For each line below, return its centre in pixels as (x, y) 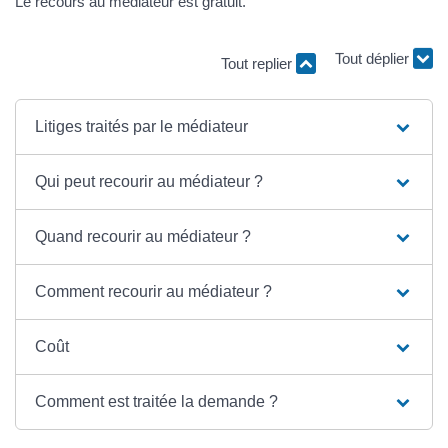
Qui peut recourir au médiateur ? (149, 181)
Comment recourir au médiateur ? (154, 291)
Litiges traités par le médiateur (142, 126)
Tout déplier (374, 64)
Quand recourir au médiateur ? (143, 236)
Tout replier (258, 63)
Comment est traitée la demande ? (157, 401)
